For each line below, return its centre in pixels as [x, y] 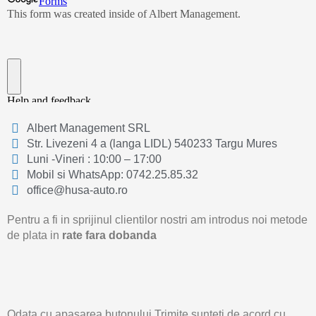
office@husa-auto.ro [77, 190]
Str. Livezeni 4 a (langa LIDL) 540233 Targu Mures [152, 144]
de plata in [35, 236]
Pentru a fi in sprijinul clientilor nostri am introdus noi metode [157, 220]
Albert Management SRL [88, 128]
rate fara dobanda [109, 236]
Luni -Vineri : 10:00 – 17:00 [94, 159]
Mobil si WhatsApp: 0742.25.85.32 [112, 175]
